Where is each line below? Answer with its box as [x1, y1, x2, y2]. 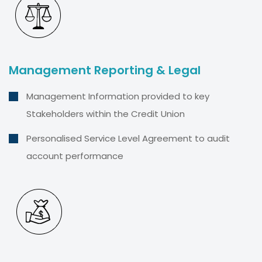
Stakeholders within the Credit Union [26, 107, 185, 120]
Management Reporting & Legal [9, 61, 201, 78]
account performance [26, 149, 123, 162]
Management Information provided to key [26, 89, 209, 102]
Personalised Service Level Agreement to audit [26, 132, 230, 144]
